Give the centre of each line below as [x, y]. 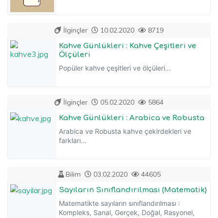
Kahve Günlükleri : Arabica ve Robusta [132, 118]
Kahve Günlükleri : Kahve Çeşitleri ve [127, 46]
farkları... [73, 140]
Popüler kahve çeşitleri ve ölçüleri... [115, 68]
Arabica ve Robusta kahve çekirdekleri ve [125, 131]
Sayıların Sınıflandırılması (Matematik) [133, 190]
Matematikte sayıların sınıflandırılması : [119, 203]
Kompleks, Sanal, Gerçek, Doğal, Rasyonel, [127, 212]
